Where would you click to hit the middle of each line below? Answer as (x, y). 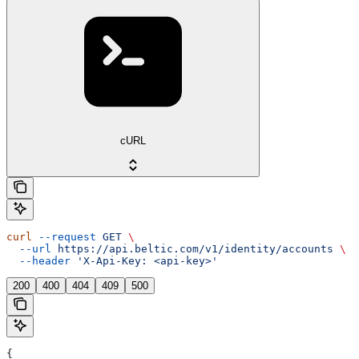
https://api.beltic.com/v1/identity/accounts (192, 248)
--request (64, 236)
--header (38, 260)
